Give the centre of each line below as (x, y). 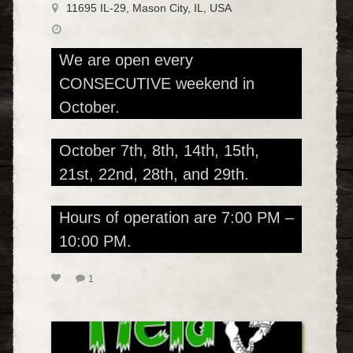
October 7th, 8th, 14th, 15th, (159, 150)
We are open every (126, 59)
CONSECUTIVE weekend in (157, 83)
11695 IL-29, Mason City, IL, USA (149, 8)
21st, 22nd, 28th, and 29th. (154, 174)
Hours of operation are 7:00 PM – (176, 217)
